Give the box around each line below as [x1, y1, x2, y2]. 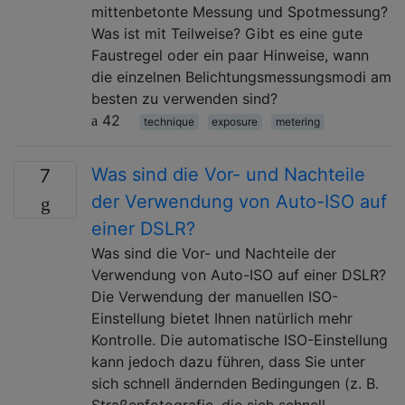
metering [275, 114, 320, 128]
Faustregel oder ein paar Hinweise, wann [91, 45, 369, 64]
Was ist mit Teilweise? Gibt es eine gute [91, 24, 363, 42]
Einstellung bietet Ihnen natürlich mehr [91, 308, 353, 327]
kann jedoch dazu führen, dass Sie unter [91, 352, 365, 371]
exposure [212, 114, 259, 128]
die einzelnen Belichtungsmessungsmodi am [91, 67, 391, 86]
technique [143, 114, 194, 128]
